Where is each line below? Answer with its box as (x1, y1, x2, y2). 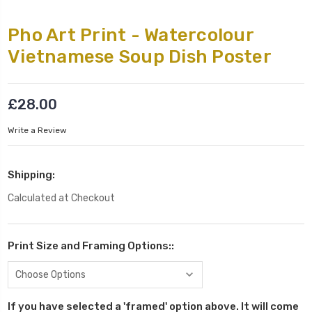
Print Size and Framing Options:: (8, 240, 174, 253)
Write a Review (8, 125, 67, 135)
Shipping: (8, 169, 55, 182)
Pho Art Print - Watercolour (8, 24, 253, 47)
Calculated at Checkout (8, 192, 115, 205)
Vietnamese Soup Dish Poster (8, 46, 272, 68)
